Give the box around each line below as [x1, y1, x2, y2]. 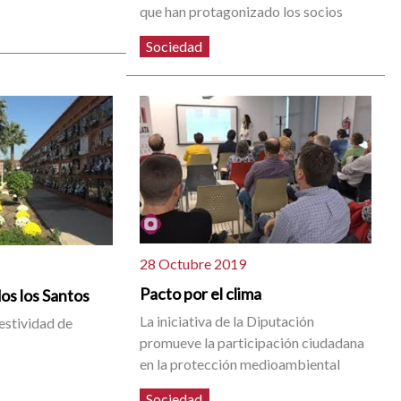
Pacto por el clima [140, 283, 262, 303]
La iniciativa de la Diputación [140, 311, 315, 329]
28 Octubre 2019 [140, 254, 247, 272]
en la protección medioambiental [140, 354, 341, 372]
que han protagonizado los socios [140, 2, 344, 20]
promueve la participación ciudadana [140, 333, 365, 351]
